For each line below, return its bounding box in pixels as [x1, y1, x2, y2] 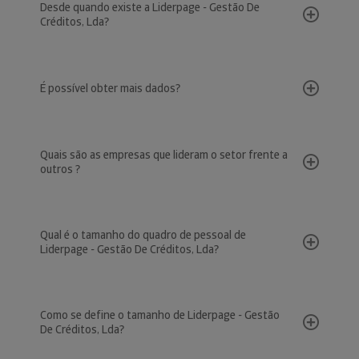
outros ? [40, 162, 80, 176]
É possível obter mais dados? [40, 81, 180, 95]
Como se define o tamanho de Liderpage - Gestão [40, 308, 280, 322]
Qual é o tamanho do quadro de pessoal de [40, 228, 246, 242]
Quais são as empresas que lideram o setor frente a [40, 147, 288, 162]
